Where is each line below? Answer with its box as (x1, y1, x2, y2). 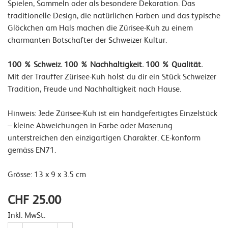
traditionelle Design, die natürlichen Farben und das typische (8, 10, 220, 20)
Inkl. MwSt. (8, 209, 45, 220)
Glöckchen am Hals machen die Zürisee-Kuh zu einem (8, 22, 193, 33)
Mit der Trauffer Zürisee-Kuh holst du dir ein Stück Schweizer (8, 71, 216, 81)
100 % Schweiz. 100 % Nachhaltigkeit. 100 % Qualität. (8, 59, 203, 69)
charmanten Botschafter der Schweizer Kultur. (8, 34, 167, 45)
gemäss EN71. (8, 144, 56, 155)
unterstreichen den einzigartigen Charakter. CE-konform (8, 132, 201, 142)
